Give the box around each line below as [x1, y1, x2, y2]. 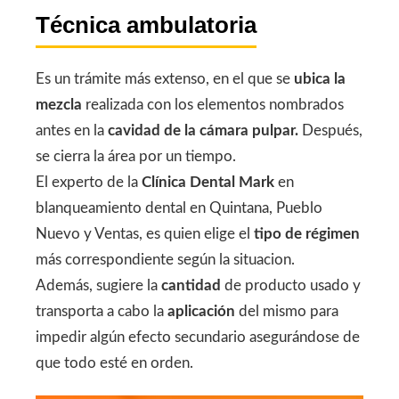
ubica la [294, 70, 346, 86]
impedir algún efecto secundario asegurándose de [36, 329, 360, 345]
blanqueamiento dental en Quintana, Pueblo [36, 199, 322, 216]
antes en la [36, 122, 108, 138]
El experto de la [36, 174, 142, 190]
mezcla [36, 96, 82, 112]
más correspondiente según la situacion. [36, 251, 295, 267]
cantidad [161, 277, 221, 293]
